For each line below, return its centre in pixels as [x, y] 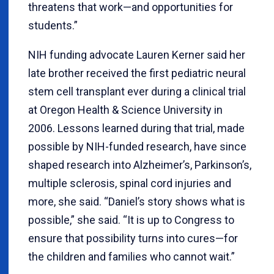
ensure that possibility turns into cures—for [133, 238]
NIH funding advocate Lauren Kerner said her [137, 54]
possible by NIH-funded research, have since [137, 146]
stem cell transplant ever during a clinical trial [137, 91]
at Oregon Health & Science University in [125, 109]
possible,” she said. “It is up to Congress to [131, 220]
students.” [53, 25]
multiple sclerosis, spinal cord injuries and [130, 183]
